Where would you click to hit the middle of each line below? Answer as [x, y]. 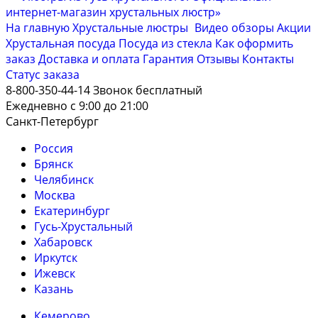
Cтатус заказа [43, 75]
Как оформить [254, 43]
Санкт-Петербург [52, 121]
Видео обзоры [234, 28]
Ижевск [55, 273]
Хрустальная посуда [62, 43]
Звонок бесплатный [148, 90]
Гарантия [168, 59]
